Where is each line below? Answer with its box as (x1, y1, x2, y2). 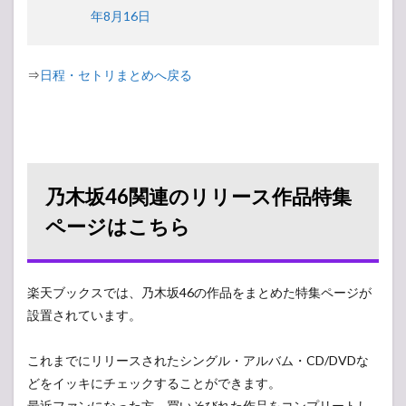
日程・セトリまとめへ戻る (40, 67, 192, 82)
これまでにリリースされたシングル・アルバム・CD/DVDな (27, 353, 369, 368)
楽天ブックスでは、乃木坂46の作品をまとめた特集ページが (27, 285, 372, 300)
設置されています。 (27, 307, 141, 323)
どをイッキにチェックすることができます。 (27, 375, 281, 391)
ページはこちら (45, 214, 190, 238)
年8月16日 (91, 8, 150, 24)
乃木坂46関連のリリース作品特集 (45, 184, 352, 208)
